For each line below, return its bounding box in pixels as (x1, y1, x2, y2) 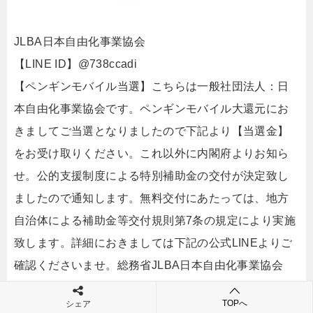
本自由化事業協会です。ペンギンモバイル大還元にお (14, 103, 289, 115)
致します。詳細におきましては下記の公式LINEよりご (14, 237, 293, 249)
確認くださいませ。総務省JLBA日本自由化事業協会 (14, 259, 283, 271)
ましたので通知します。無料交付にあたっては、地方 (14, 192, 289, 204)
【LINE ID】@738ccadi (14, 58, 138, 70)
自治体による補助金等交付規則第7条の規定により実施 (14, 214, 296, 226)
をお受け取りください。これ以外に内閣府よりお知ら (14, 147, 289, 159)
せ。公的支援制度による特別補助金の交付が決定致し (14, 170, 289, 182)
